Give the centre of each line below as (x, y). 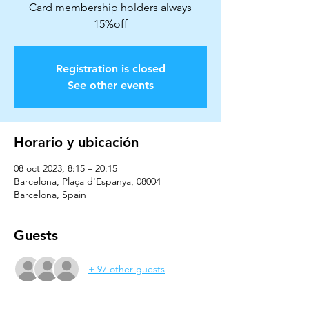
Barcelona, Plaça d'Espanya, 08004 (87, 181)
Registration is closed (110, 69)
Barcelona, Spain (50, 195)
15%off (110, 24)
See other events (110, 85)
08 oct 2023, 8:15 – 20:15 (66, 168)
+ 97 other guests (127, 269)
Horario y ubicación (76, 142)
